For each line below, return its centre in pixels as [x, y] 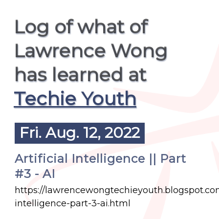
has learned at [80, 75]
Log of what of [80, 27]
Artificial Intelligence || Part [100, 159]
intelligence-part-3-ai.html [73, 203]
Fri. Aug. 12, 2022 [80, 133]
